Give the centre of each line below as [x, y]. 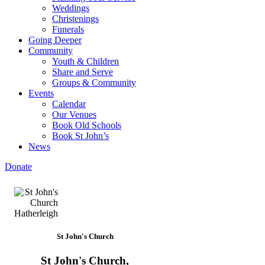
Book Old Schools [87, 125]
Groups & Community [94, 83]
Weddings [71, 8]
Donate [18, 167]
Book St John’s [80, 136]
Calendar [69, 104]
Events [41, 93]
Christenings [75, 19]
